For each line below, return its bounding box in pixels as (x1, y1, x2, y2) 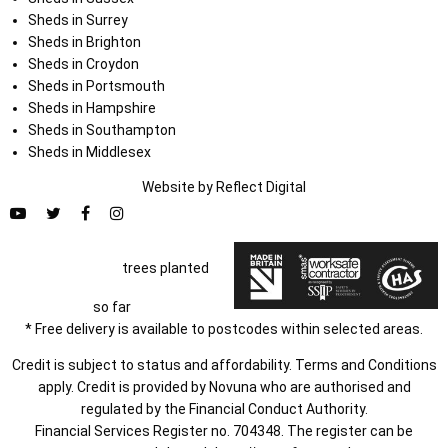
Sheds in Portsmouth (27, 78, 165, 95)
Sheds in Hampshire (27, 100, 156, 117)
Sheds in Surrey (27, 12, 128, 29)
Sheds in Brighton (27, 34, 141, 51)
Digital (266, 179, 306, 196)
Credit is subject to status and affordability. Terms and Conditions (11, 357, 437, 374)
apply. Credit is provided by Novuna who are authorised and (37, 379, 411, 396)
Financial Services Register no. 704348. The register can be (35, 423, 413, 440)
